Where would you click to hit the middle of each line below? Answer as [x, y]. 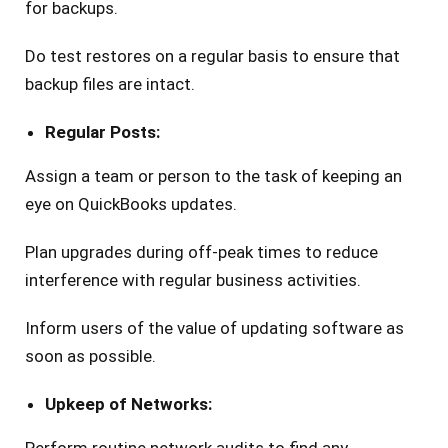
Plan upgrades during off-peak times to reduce [201, 252]
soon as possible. [90, 356]
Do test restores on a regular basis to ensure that [212, 56]
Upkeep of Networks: [128, 404]
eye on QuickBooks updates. [131, 204]
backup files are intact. [110, 84]
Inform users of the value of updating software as [214, 328]
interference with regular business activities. [193, 280]
